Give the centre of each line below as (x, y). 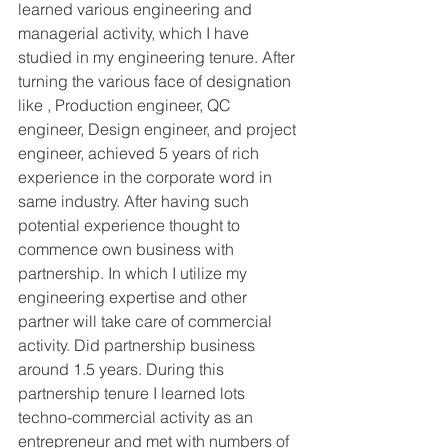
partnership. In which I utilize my (134, 272)
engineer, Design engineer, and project (159, 128)
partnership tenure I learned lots (133, 392)
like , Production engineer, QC (126, 104)
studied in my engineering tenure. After (158, 56)
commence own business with (128, 248)
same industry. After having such (135, 200)
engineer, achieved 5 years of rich (140, 152)
